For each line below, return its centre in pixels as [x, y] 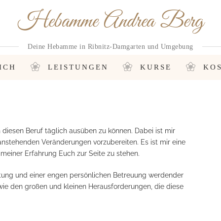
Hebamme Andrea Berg [110, 21]
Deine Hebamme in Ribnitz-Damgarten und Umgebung [110, 47]
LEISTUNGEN [78, 67]
